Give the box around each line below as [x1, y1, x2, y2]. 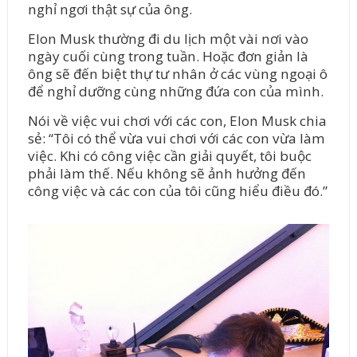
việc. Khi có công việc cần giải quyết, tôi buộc [27, 147, 312, 166]
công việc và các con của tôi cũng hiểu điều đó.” [27, 182, 328, 201]
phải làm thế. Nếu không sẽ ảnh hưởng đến [27, 164, 306, 183]
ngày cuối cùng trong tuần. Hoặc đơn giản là [27, 47, 308, 66]
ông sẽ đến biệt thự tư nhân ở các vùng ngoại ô [27, 65, 328, 84]
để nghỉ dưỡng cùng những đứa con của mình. [27, 82, 324, 101]
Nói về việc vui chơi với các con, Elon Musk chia [27, 112, 327, 131]
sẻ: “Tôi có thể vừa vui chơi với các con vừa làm [27, 129, 325, 148]
